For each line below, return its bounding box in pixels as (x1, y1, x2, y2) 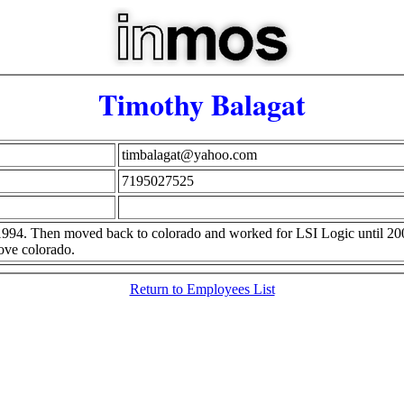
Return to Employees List (129, 281, 275, 297)
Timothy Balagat (98, 83, 306, 125)
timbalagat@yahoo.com (121, 147, 257, 162)
